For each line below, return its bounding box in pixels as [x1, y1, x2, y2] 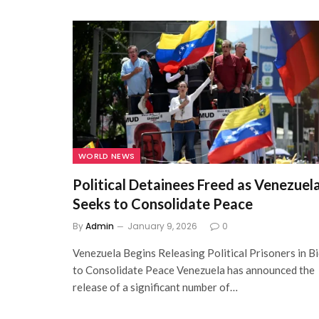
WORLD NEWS [78, 150, 135, 162]
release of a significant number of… [73, 280, 238, 293]
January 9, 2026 [127, 219, 197, 232]
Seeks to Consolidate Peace [73, 194, 253, 212]
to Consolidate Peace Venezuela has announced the [73, 263, 315, 276]
